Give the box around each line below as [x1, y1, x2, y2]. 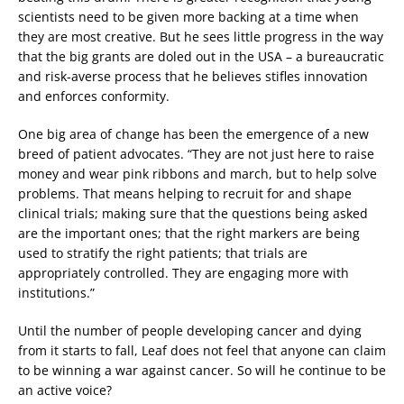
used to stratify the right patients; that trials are [18, 244, 308, 262]
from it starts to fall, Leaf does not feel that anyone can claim [18, 342, 386, 360]
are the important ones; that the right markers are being [18, 225, 360, 243]
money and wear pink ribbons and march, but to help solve [18, 165, 377, 183]
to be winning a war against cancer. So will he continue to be [18, 362, 386, 380]
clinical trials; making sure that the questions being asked [18, 205, 368, 223]
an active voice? [18, 381, 112, 399]
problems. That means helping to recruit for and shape [18, 185, 352, 203]
